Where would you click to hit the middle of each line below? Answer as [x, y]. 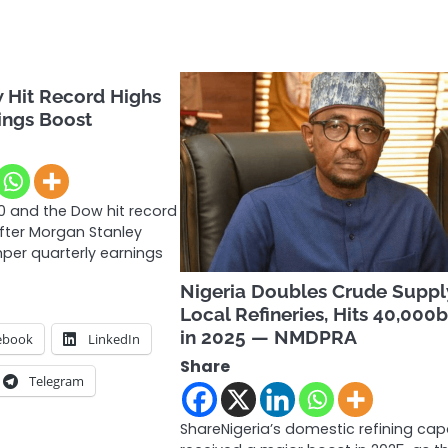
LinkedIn [114, 339]
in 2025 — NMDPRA [269, 337]
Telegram [57, 381]
